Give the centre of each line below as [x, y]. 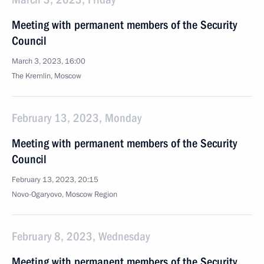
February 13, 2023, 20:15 [55, 180]
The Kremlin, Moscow [47, 76]
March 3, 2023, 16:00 [49, 61]
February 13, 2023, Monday [77, 118]
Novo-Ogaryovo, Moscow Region [65, 194]
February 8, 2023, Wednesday [81, 236]
